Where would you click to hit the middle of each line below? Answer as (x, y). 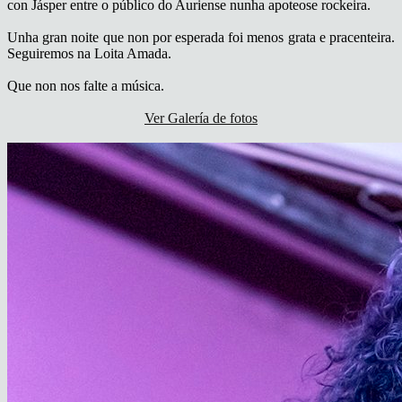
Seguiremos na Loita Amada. (89, 53)
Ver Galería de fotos (201, 118)
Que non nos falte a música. (86, 85)
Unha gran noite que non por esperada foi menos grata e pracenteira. (201, 37)
